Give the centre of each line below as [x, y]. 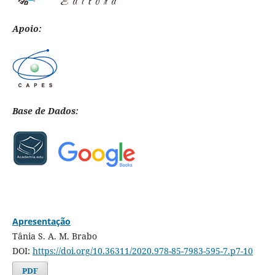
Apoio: [27, 28]
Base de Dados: [45, 110]
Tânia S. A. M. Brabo [54, 236]
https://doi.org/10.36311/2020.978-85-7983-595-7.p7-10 [142, 250]
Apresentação [41, 221]
